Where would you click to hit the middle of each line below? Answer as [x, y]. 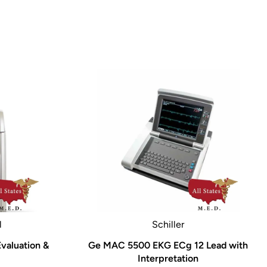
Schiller [168, 224]
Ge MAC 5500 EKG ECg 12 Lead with [168, 245]
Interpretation [168, 258]
